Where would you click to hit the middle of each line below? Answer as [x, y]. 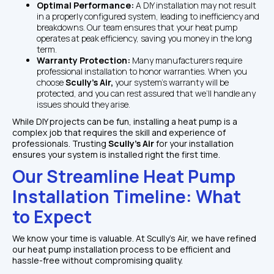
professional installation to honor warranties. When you [142, 71]
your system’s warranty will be [172, 82]
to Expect [52, 216]
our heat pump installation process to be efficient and [121, 249]
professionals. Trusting [60, 143]
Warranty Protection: [84, 60]
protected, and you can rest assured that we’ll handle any [146, 93]
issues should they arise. [83, 104]
